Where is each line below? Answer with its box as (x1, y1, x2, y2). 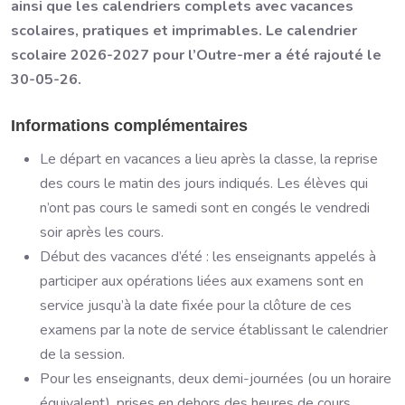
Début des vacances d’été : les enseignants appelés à (40, 247, 376, 268)
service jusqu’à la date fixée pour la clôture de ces (40, 296, 352, 316)
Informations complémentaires (11, 117, 248, 136)
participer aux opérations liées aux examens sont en (40, 271, 363, 292)
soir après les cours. (40, 222, 164, 243)
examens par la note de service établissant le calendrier (40, 320, 388, 341)
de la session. (40, 344, 125, 365)
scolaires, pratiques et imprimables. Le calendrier (11, 21, 357, 42)
